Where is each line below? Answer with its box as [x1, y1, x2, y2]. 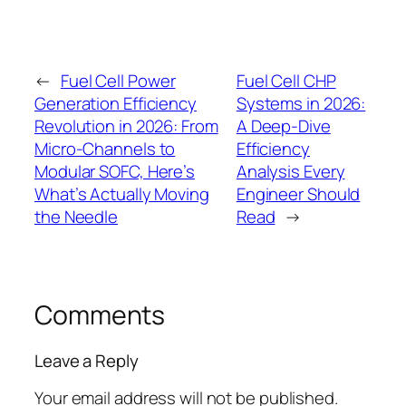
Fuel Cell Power [60, 69, 176, 93]
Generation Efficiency [34, 92, 197, 116]
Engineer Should [236, 182, 361, 207]
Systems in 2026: [236, 92, 366, 116]
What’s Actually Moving [34, 182, 209, 207]
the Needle [34, 205, 119, 229]
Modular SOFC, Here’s [34, 159, 195, 184]
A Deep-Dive [236, 114, 331, 139]
